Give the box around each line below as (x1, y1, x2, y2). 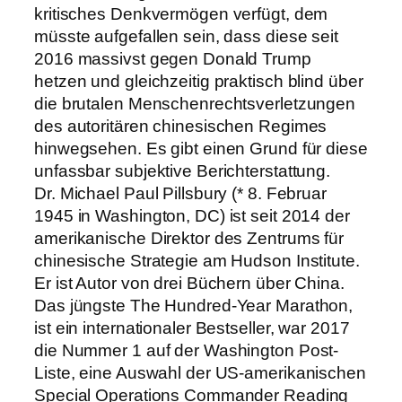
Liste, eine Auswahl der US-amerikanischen (34, 363, 366, 382)
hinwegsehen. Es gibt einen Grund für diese (34, 138, 368, 158)
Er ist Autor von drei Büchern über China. (34, 273, 345, 293)
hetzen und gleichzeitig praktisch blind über (34, 71, 363, 91)
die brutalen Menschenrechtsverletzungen (34, 93, 356, 113)
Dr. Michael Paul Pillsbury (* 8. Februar (34, 183, 327, 203)
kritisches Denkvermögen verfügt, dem (34, 4, 328, 23)
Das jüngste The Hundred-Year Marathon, (34, 295, 354, 315)
